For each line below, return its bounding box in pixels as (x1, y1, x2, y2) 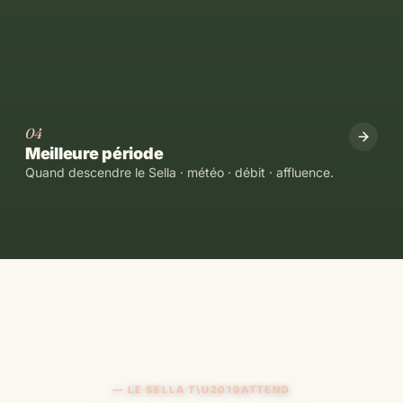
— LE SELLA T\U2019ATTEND (112, 382, 291, 396)
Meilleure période (25, 143, 164, 163)
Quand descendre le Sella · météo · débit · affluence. (25, 164, 334, 180)
